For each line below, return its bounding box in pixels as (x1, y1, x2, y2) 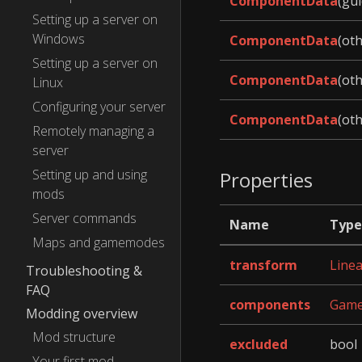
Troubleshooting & (26, 262, 142, 280)
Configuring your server (32, 98, 166, 116)
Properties (220, 166, 313, 193)
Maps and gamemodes (32, 234, 165, 251)
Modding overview (26, 305, 137, 322)
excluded (229, 335, 288, 354)
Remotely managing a (32, 122, 154, 140)
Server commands (32, 209, 137, 227)
